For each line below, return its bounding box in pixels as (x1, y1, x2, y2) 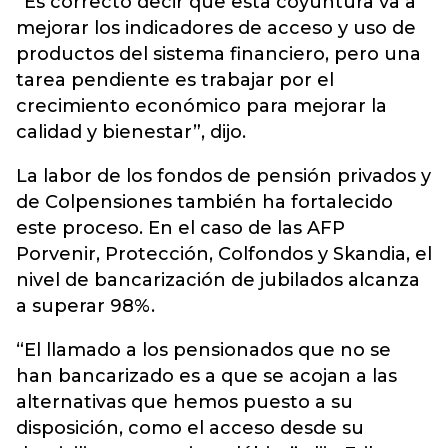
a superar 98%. (16, 295, 155, 318)
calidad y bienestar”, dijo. (16, 121, 246, 144)
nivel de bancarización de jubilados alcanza (16, 269, 420, 292)
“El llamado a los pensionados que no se (16, 339, 391, 362)
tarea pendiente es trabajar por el (16, 69, 334, 92)
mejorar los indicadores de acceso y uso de (16, 17, 416, 40)
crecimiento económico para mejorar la (16, 95, 387, 118)
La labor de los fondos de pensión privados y (16, 165, 431, 188)
